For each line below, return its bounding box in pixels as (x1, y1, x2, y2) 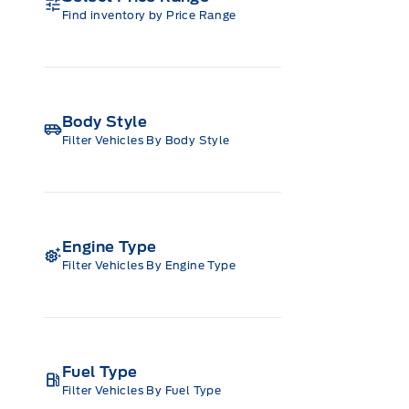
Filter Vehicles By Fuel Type (62, 383, 222, 397)
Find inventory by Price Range (62, 7, 236, 22)
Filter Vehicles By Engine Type (62, 257, 236, 272)
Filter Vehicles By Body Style (62, 132, 230, 147)
